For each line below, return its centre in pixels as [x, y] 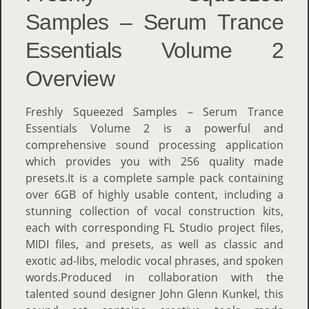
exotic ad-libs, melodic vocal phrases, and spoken [154, 261]
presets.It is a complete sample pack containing [154, 178]
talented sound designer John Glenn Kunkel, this [154, 294]
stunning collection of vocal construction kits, [154, 211]
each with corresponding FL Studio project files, [154, 228]
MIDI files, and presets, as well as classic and [154, 244]
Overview [70, 79]
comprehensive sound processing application [154, 145]
